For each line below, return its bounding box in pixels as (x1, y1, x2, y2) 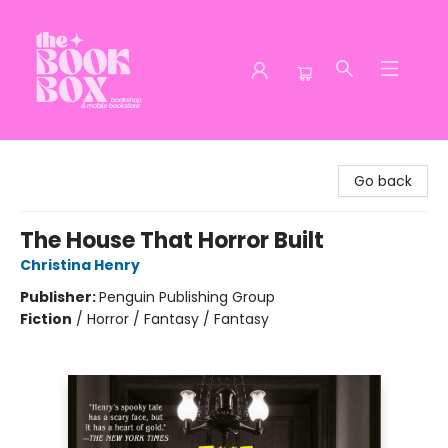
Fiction (20, 309, 72, 329)
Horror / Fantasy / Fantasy (87, 309, 269, 329)
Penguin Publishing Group (99, 287, 275, 307)
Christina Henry (20, 255, 140, 275)
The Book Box (15, 149, 107, 169)
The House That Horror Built (20, 225, 324, 256)
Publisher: (20, 287, 99, 307)
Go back (354, 171, 412, 191)
